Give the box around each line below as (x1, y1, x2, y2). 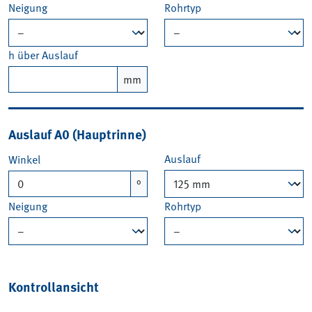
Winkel (8, 150, 40, 168)
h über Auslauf (8, 46, 78, 63)
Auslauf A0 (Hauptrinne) (8, 123, 146, 143)
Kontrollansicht (8, 276, 99, 296)
